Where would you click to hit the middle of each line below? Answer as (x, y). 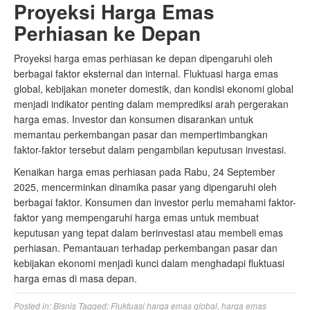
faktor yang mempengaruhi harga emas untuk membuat (136, 217)
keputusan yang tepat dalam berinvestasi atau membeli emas (148, 232)
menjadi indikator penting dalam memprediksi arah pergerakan (151, 104)
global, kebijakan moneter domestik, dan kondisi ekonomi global (154, 89)
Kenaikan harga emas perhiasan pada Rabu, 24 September (145, 172)
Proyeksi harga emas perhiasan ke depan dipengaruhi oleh (143, 58)
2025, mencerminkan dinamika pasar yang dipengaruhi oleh (145, 187)
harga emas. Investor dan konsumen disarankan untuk (134, 119)
